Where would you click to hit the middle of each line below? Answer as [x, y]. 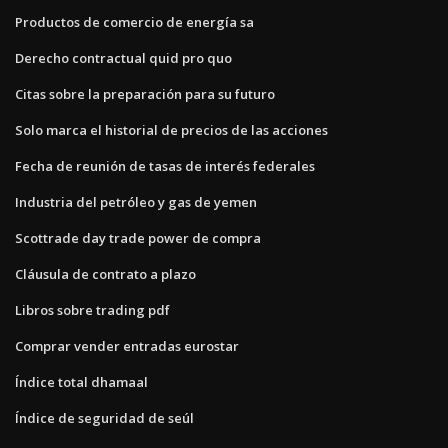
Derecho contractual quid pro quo [123, 57]
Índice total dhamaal [81, 381]
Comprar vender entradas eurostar [127, 345]
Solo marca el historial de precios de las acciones [171, 129]
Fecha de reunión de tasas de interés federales [165, 165]
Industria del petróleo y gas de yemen [136, 201]
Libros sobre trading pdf [92, 309]
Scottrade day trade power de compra [138, 237]
